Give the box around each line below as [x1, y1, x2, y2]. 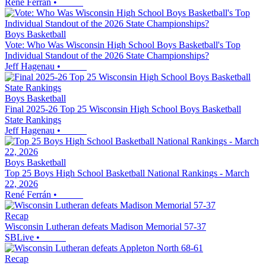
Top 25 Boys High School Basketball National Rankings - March [5, 167, 249, 178]
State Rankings [5, 114, 61, 125]
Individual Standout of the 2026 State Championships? [5, 50, 209, 61]
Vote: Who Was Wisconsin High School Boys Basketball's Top [5, 39, 240, 50]
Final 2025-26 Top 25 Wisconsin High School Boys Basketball [5, 103, 241, 114]
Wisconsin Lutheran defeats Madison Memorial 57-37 [5, 221, 206, 232]
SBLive [5, 232, 34, 242]
